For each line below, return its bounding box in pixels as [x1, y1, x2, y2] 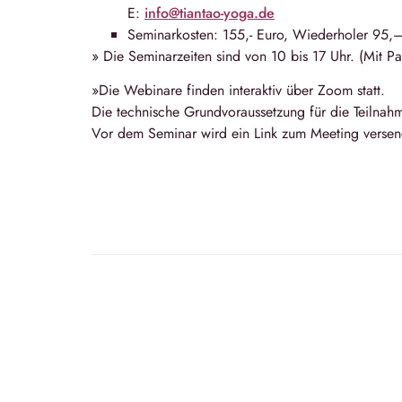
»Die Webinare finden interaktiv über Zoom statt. [92, 80, 385, 101]
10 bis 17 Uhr [271, 45, 350, 66]
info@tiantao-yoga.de [144, 2, 275, 23]
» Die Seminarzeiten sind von [92, 45, 271, 66]
